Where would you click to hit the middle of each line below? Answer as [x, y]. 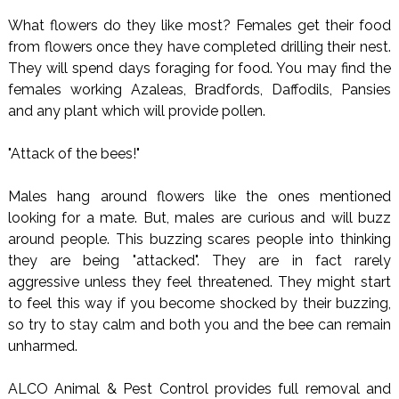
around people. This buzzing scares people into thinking [199, 240]
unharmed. [42, 346]
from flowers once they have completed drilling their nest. [199, 47]
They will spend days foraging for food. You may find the [199, 69]
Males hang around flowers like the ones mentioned [199, 197]
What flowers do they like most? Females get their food [199, 26]
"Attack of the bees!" [73, 154]
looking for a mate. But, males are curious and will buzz [199, 218]
